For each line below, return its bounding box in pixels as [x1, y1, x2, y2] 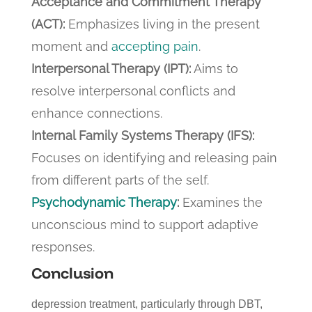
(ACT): [31, 16, 65, 31]
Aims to [190, 61, 238, 76]
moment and [31, 38, 111, 54]
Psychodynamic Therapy [31, 194, 177, 210]
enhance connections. [31, 105, 162, 120]
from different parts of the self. [31, 172, 209, 187]
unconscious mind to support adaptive [31, 217, 258, 232]
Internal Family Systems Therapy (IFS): [31, 127, 254, 143]
